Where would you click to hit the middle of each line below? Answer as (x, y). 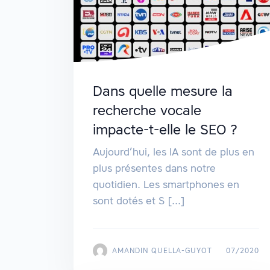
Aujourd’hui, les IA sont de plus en (174, 152)
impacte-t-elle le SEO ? (165, 129)
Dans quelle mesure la (163, 91)
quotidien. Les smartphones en (166, 184)
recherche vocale (147, 110)
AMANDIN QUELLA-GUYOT (162, 250)
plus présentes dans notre (154, 168)
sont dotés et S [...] (139, 200)
